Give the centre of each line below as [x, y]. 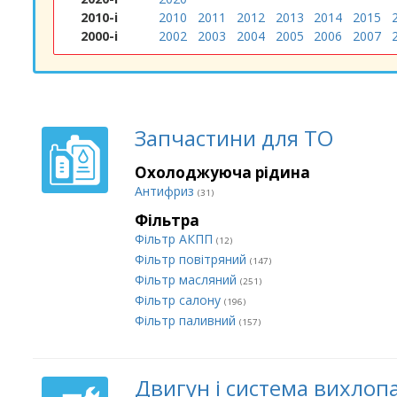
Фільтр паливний [187, 320]
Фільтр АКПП [175, 239]
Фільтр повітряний [192, 259]
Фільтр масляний [187, 280]
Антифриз [166, 191]
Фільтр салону [179, 300]
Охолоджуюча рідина [222, 172]
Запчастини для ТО [234, 138]
